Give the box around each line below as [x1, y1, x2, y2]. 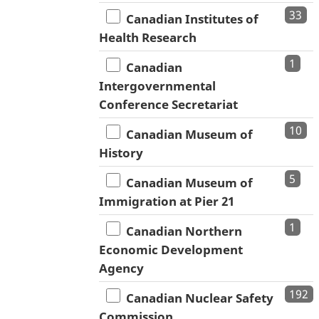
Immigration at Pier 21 [99, 193, 234, 210]
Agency [99, 260, 144, 277]
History [99, 145, 143, 162]
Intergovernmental [99, 78, 216, 95]
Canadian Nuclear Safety [120, 290, 273, 307]
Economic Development [99, 241, 243, 258]
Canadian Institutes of [120, 11, 258, 28]
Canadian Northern [120, 223, 242, 240]
